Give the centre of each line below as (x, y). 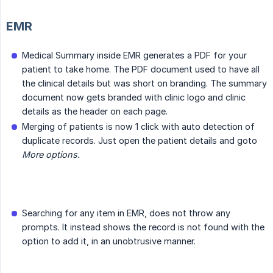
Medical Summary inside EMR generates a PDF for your (134, 55)
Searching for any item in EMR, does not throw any (126, 213)
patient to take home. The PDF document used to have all (141, 69)
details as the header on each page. (95, 112)
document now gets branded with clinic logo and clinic (134, 97)
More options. (51, 155)
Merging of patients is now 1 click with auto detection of (138, 127)
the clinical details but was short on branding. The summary (144, 83)
